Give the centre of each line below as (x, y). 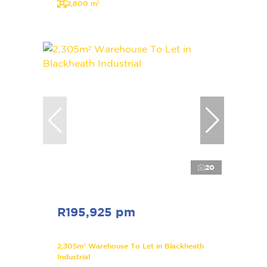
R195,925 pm (96, 212)
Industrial (74, 257)
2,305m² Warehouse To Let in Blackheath (131, 246)
